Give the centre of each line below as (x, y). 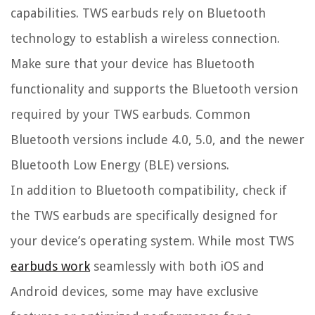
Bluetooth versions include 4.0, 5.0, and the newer (157, 140)
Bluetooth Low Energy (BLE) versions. (120, 165)
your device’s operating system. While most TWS (152, 241)
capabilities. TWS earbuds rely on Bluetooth (138, 13)
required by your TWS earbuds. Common (130, 115)
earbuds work (50, 266)
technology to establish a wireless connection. (145, 39)
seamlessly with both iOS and (177, 266)
